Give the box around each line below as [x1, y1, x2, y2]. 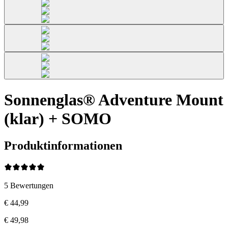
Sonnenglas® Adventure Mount [4, 90, 223, 109]
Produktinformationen [4, 139, 122, 153]
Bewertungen [10, 181, 53, 190]
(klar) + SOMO [4, 109, 111, 128]
